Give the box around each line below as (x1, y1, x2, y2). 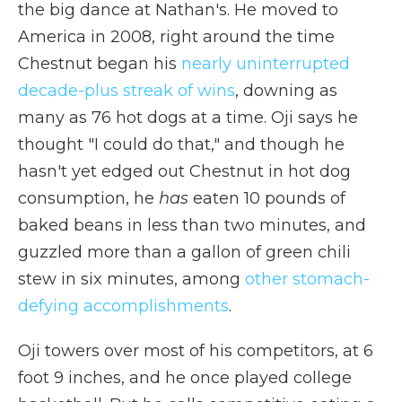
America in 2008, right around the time (18, 27, 335, 47)
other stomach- (245, 269, 370, 289)
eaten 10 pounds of (193, 188, 345, 208)
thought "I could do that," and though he (18, 135, 345, 154)
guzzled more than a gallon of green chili (18, 242, 351, 262)
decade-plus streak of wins (18, 81, 235, 100)
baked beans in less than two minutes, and (18, 215, 366, 235)
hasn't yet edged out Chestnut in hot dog (18, 162, 351, 181)
